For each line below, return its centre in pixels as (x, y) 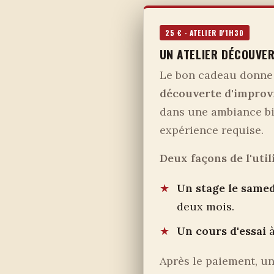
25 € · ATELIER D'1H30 (205, 33)
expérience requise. (211, 130)
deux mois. (206, 207)
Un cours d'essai (222, 231)
